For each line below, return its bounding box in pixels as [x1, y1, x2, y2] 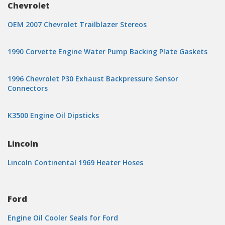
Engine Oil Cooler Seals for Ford [8, 213, 118, 222]
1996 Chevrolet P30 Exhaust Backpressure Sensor [8, 74, 178, 83]
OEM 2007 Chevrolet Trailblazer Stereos [8, 20, 147, 29]
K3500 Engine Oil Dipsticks [8, 110, 99, 120]
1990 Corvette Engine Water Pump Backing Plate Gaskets [8, 47, 207, 56]
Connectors [8, 83, 48, 93]
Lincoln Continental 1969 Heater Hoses [8, 158, 143, 167]
